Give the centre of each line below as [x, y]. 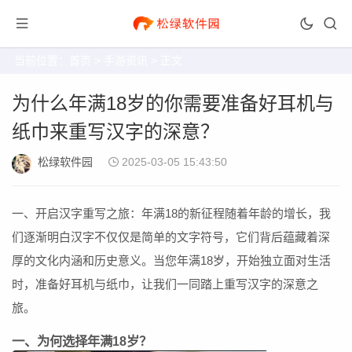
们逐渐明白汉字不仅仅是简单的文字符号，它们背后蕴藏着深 [171, 237]
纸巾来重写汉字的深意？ [115, 132]
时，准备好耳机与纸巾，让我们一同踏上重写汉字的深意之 [165, 284]
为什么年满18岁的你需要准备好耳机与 [173, 103]
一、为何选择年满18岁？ [82, 341]
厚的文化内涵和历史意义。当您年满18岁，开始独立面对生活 [171, 260]
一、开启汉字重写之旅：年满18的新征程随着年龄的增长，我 [171, 213]
